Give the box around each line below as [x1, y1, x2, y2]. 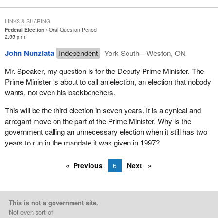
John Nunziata [4, 47, 54, 58]
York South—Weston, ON [102, 47, 186, 58]
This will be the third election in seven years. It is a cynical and [4, 105, 201, 116]
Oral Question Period [48, 25, 97, 33]
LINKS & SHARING [4, 17, 50, 25]
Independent [58, 47, 98, 58]
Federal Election [4, 25, 44, 33]
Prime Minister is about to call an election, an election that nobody [4, 76, 211, 87]
